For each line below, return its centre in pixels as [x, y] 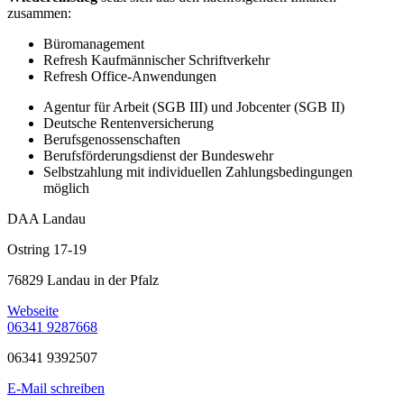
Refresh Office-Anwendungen [130, 77]
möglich [66, 188]
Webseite [33, 311]
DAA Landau [46, 219]
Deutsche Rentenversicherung [129, 124]
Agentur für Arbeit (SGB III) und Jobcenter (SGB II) [194, 107]
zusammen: [39, 14]
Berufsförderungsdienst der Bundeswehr [158, 156]
